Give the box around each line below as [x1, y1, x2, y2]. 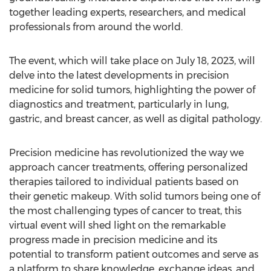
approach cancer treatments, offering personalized [9, 162, 248, 173]
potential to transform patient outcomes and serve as [9, 249, 258, 260]
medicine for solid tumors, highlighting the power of [9, 84, 255, 96]
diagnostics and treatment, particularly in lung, [9, 99, 229, 110]
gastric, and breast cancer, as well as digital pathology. [9, 113, 262, 125]
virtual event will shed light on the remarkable [9, 220, 226, 231]
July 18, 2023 [176, 55, 234, 67]
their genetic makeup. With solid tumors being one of [9, 191, 260, 202]
